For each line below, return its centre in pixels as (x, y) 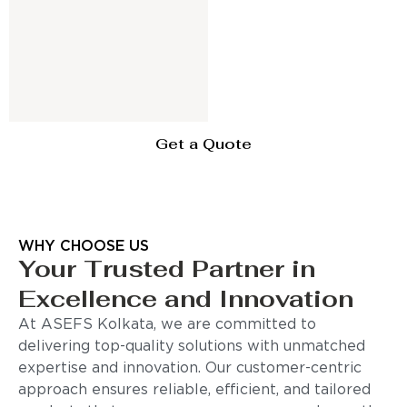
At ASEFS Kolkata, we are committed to (167, 325)
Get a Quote (203, 144)
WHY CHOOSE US (84, 247)
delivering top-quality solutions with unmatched (192, 347)
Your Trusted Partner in (167, 269)
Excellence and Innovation (186, 299)
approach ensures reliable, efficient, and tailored (194, 391)
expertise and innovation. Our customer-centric (190, 369)
